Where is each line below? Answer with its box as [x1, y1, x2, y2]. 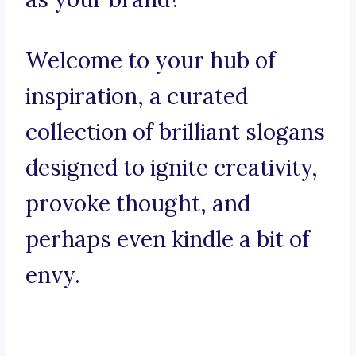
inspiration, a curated [25, 82, 248, 111]
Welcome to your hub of [25, 46, 276, 75]
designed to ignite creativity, [25, 153, 318, 183]
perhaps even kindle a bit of [25, 225, 310, 254]
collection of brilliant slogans [25, 118, 325, 147]
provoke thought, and [25, 189, 250, 219]
